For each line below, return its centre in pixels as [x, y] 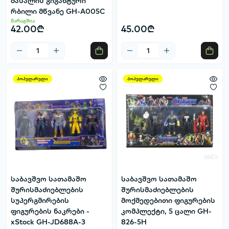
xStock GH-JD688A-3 [48, 222]
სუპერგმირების [40, 201]
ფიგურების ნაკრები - [50, 211]
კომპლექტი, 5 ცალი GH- [166, 211]
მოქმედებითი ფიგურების [168, 201]
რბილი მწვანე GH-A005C [58, 12]
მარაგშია [23, 21]
